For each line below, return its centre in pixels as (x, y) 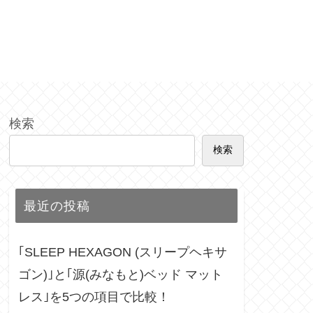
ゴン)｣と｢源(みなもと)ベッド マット (121, 275)
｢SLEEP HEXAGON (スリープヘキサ (123, 253)
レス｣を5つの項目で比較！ (94, 297)
